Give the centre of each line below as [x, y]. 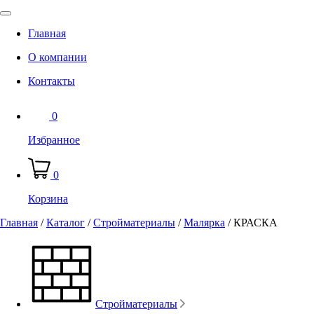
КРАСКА [255, 222]
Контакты [52, 81]
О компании [57, 57]
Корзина [48, 198]
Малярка [204, 222]
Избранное [54, 139]
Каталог [66, 222]
